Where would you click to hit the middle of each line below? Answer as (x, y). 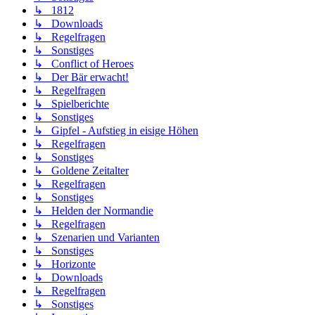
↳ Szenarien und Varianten (97, 237)
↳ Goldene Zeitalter (81, 170)
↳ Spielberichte (71, 103)
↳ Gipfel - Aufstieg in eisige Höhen (116, 130)
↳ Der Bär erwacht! (81, 77)
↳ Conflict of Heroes (84, 63)
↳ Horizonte (65, 264)
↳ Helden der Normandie (94, 210)
